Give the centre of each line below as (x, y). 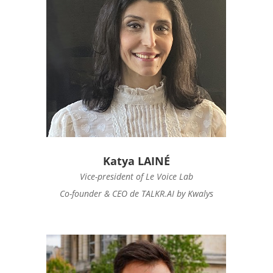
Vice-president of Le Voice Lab (136, 176)
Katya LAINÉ (136, 161)
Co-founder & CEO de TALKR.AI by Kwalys (136, 193)
